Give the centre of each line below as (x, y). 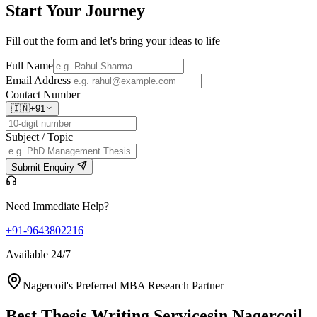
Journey (115, 11)
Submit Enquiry (44, 168)
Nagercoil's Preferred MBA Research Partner (123, 286)
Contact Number (43, 95)
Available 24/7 (38, 255)
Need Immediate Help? (57, 207)
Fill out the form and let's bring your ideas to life (113, 41)
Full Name (29, 66)
